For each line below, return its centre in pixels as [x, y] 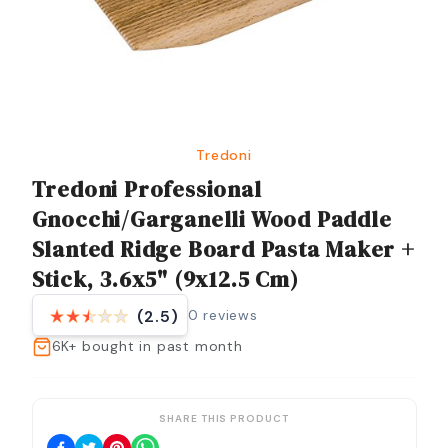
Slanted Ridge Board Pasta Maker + [223, 249]
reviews [228, 314]
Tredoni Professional [146, 189]
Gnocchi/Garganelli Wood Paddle [211, 219]
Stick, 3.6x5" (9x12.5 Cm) [165, 279]
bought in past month [162, 346]
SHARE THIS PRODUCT [224, 419]
